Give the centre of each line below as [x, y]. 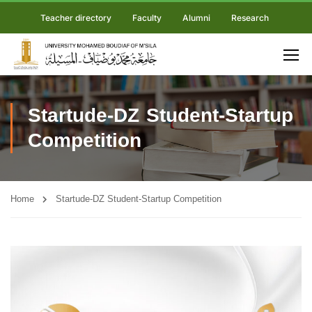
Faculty [147, 18]
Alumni [196, 18]
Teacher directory [76, 18]
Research [250, 18]
